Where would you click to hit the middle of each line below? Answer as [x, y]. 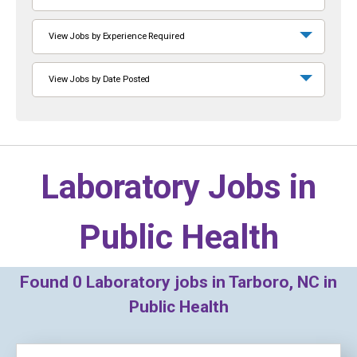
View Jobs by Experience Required [117, 36]
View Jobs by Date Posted [100, 79]
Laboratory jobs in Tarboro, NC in [210, 282]
